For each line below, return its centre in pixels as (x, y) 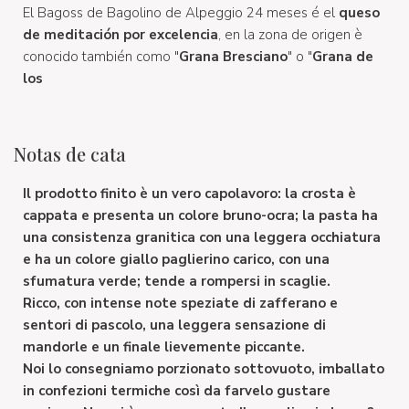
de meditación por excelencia (121, 35)
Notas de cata (70, 154)
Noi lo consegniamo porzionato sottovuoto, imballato (204, 369)
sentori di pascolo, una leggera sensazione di (174, 325)
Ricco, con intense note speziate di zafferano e (180, 303)
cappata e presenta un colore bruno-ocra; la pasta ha (200, 215)
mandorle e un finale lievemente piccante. (166, 347)
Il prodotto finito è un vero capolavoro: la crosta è (189, 194)
